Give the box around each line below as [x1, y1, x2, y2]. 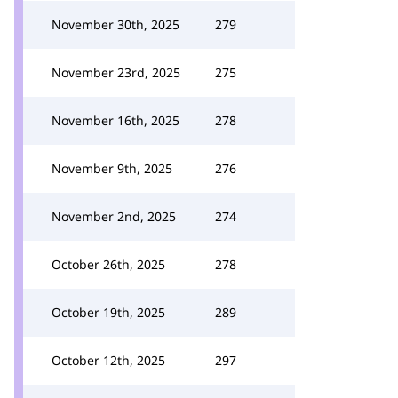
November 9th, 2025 [52, 160, 172, 177]
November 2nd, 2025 [52, 208, 176, 225]
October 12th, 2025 [52, 352, 165, 369]
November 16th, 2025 [52, 112, 179, 129]
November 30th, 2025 [52, 16, 179, 33]
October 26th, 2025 [52, 256, 165, 273]
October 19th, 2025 [52, 304, 165, 321]
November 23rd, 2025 [52, 64, 180, 81]
